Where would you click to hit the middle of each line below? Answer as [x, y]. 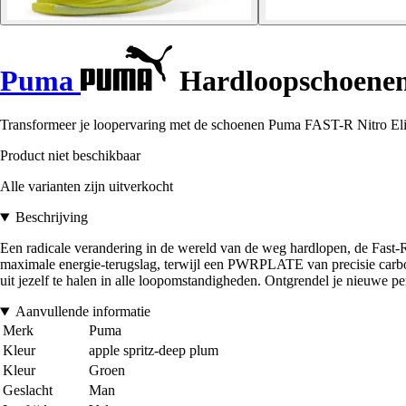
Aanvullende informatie [82, 312]
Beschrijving [51, 217]
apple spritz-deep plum [154, 351]
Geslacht [28, 391]
